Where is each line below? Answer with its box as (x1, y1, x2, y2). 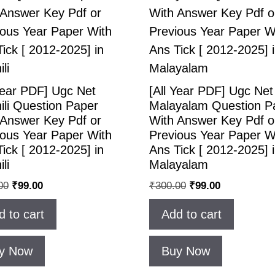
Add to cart (161, 207, 222, 221)
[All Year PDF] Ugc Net (149, 84, 273, 98)
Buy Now (161, 244, 210, 258)
